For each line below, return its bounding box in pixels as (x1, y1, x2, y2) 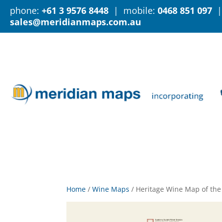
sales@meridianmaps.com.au (10, 16, 141, 28)
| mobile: (109, 4, 158, 16)
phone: (10, 4, 42, 16)
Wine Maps (92, 184, 130, 194)
